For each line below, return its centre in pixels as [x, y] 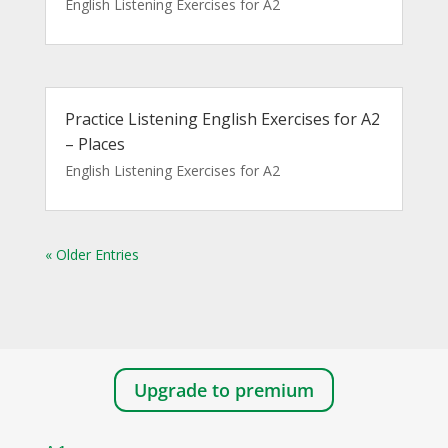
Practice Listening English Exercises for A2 [222, 118]
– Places [94, 143]
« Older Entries [91, 254]
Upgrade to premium [223, 390]
